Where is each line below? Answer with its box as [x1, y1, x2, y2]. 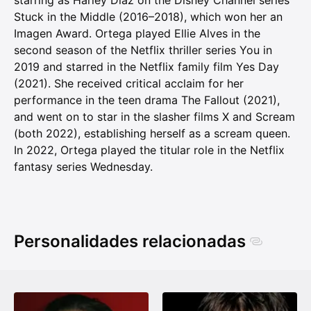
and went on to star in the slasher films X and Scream [14, 110, 295, 124]
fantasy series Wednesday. [14, 160, 153, 174]
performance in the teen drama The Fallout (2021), [14, 93, 280, 108]
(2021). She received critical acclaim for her [14, 76, 244, 91]
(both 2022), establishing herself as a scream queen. [14, 126, 290, 141]
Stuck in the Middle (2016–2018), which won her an [14, 10, 283, 24]
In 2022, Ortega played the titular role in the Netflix [14, 143, 285, 158]
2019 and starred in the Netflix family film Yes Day [14, 60, 279, 74]
